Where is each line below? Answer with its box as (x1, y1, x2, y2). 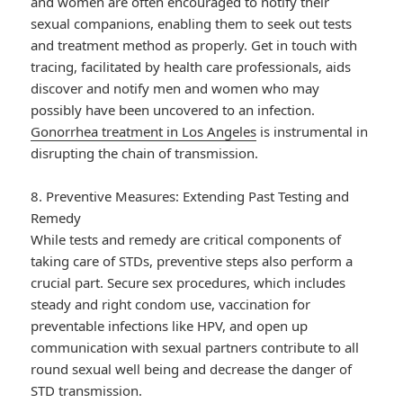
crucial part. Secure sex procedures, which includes (31, 273, 346, 292)
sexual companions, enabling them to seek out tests (31, 14, 353, 33)
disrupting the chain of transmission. (31, 144, 259, 163)
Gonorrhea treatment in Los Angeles (31, 122, 257, 141)
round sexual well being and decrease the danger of (31, 360, 353, 379)
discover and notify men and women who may (31, 79, 320, 98)
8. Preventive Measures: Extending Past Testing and (31, 187, 350, 206)
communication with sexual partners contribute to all (31, 338, 360, 357)
